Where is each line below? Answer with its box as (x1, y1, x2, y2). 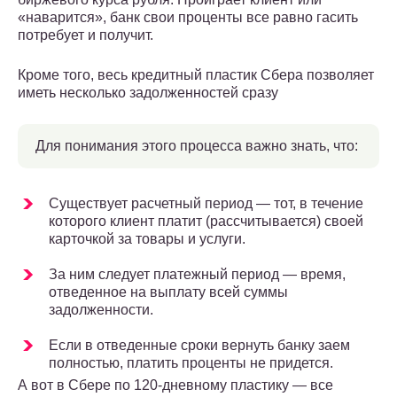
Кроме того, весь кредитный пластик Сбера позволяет (18, 67, 374, 83)
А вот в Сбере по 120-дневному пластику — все (18, 378, 333, 393)
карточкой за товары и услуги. (49, 231, 245, 247)
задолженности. (49, 302, 153, 318)
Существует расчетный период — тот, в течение (49, 196, 363, 212)
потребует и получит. (18, 27, 153, 43)
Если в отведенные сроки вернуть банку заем (49, 338, 350, 354)
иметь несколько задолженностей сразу (18, 85, 278, 101)
